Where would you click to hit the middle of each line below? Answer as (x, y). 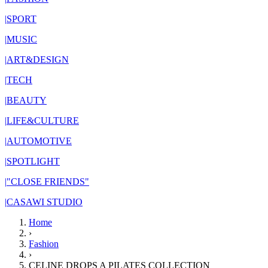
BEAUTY (27, 100)
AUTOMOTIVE (39, 141)
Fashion (44, 244)
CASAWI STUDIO (45, 202)
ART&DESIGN (38, 60)
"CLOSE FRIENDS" (48, 182)
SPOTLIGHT (33, 161)
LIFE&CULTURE (43, 121)
